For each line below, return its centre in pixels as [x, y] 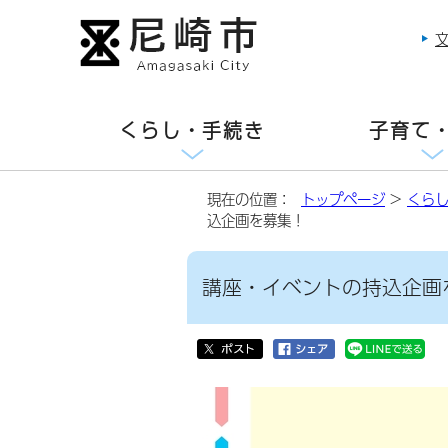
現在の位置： [254, 199]
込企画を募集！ [256, 220]
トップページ [343, 199]
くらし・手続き [192, 130]
